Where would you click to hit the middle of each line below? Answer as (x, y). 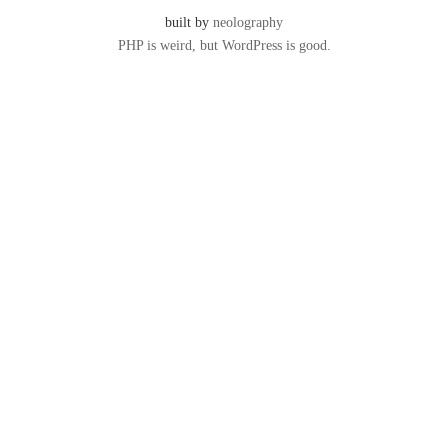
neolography (248, 21)
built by (189, 21)
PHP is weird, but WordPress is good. (224, 44)
